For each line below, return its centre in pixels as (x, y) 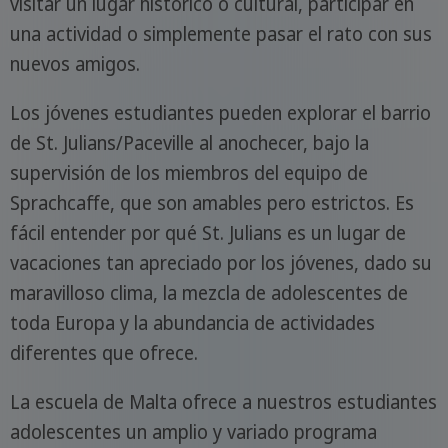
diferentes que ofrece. (103, 352)
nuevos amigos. (74, 63)
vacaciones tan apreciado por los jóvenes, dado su (220, 262)
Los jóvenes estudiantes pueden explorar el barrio (220, 112)
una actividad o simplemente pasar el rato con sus (220, 33)
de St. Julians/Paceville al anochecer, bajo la (189, 142)
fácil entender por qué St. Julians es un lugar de (207, 232)
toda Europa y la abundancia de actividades (192, 322)
